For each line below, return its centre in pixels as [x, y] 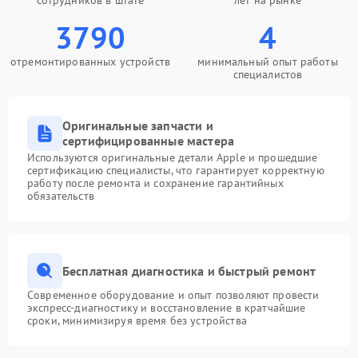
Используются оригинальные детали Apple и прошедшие [173, 157]
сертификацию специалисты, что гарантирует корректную [176, 170]
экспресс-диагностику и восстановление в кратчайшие [167, 308]
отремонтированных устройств [90, 62]
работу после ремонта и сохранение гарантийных [155, 183]
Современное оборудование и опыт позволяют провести [173, 295]
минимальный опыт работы [268, 62]
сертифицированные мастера [149, 141]
